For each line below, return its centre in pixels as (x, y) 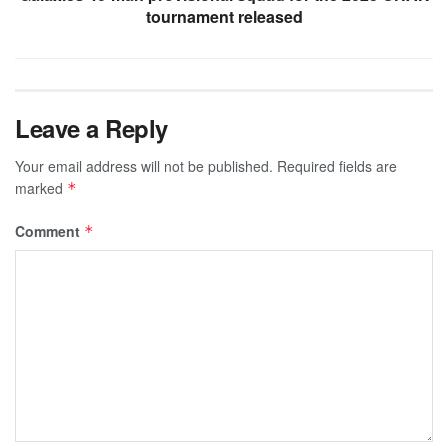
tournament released (224, 16)
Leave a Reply (91, 127)
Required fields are (337, 165)
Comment (49, 230)
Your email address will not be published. (144, 165)
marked (41, 187)
